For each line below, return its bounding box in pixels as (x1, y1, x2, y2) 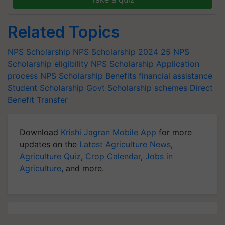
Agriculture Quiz (20, 151, 81, 161)
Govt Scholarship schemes (86, 83, 187, 93)
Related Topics (8, 22, 120, 42)
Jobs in (145, 151, 173, 161)
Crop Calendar (85, 151, 141, 161)
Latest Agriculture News (79, 139, 171, 149)
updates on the (20, 139, 79, 149)
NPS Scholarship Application (91, 59, 199, 69)
